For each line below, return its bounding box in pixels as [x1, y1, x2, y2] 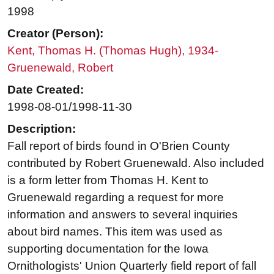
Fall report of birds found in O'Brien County [7, 139, 230, 153]
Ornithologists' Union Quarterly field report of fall [7, 259, 256, 273]
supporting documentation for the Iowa [7, 242, 209, 256]
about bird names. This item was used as [7, 225, 223, 239]
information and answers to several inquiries [7, 208, 238, 221]
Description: [7, 122, 76, 136]
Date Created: [7, 83, 84, 97]
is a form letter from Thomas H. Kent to [7, 174, 209, 187]
